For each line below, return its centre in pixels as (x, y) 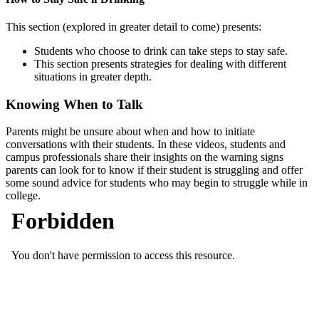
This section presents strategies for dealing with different (160, 63)
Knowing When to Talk (74, 104)
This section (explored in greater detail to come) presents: (134, 26)
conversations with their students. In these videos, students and (146, 145)
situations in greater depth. (93, 76)
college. (23, 196)
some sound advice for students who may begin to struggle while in (157, 183)
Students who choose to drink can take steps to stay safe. (161, 51)
